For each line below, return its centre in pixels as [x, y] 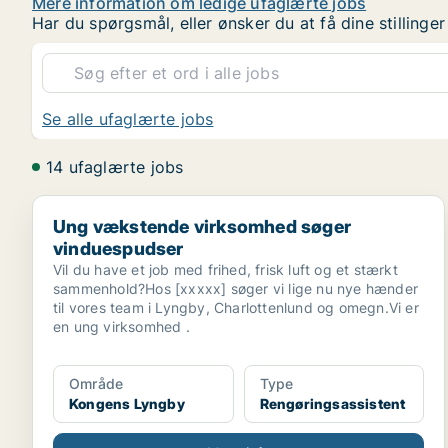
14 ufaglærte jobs [115, 167]
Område [96, 383]
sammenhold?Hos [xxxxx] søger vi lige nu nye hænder [235, 288]
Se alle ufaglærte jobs [128, 119]
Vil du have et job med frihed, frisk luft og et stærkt [225, 269]
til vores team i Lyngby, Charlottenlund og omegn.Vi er [236, 307]
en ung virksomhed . [121, 326]
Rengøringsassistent [332, 403]
